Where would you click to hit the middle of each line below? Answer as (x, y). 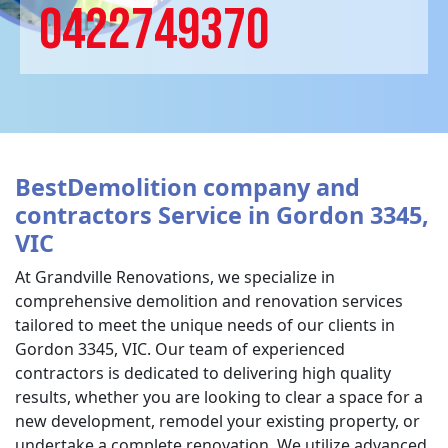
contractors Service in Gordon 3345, (222, 215)
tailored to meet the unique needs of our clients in (205, 325)
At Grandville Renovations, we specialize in (175, 277)
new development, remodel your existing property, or (217, 421)
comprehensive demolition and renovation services (209, 301)
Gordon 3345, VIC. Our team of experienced (180, 349)
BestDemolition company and (187, 187)
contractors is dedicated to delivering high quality (203, 373)
